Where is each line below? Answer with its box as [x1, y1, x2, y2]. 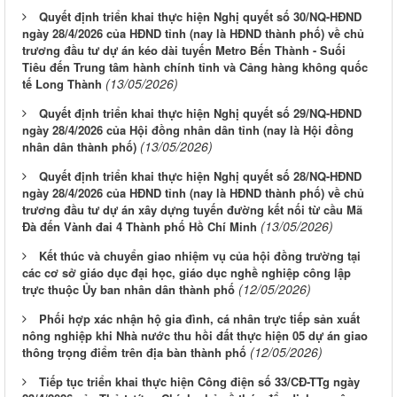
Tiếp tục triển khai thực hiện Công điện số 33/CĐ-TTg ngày [39, 373, 360, 391]
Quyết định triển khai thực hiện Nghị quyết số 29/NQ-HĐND [39, 105, 362, 122]
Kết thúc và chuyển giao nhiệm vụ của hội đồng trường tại [39, 247, 361, 265]
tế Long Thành [22, 75, 102, 93]
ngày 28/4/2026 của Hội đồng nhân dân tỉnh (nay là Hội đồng [22, 121, 354, 139]
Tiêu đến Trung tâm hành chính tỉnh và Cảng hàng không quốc [22, 58, 368, 76]
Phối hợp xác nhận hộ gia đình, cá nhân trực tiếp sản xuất [39, 310, 360, 328]
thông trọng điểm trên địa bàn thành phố [22, 344, 246, 362]
